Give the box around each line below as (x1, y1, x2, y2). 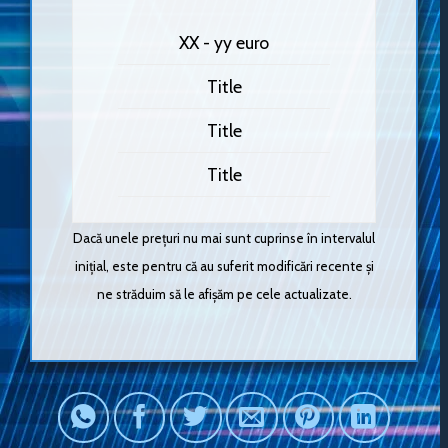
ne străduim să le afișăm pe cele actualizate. (96, 285, 352, 302)
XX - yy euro (179, 31, 269, 53)
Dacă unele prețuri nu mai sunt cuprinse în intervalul (73, 229, 375, 246)
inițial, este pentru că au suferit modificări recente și (74, 257, 374, 274)
